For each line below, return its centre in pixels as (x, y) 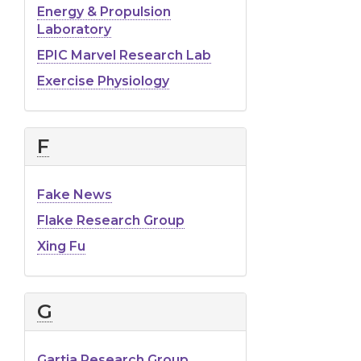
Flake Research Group (111, 220)
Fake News (75, 194)
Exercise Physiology (103, 81)
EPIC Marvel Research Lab (124, 55)
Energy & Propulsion (104, 11)
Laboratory (74, 29)
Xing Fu (61, 246)
